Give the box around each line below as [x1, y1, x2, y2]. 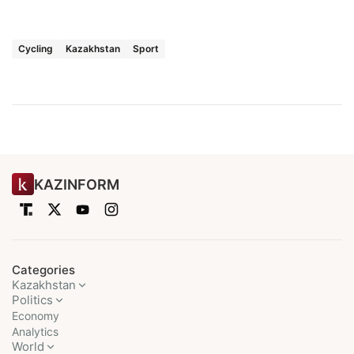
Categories [12, 262, 75, 277]
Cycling [18, 42, 53, 55]
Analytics [12, 325, 58, 338]
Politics [12, 292, 53, 307]
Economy [12, 309, 59, 322]
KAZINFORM [34, 175, 119, 193]
